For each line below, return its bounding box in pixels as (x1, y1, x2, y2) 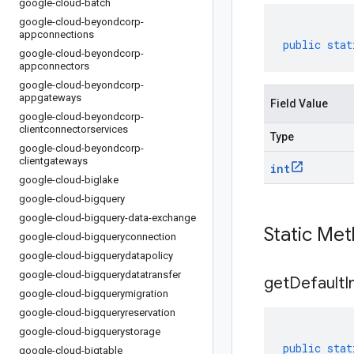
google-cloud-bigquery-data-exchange (19, 212, 196, 224)
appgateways (19, 92, 81, 104)
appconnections (19, 28, 94, 40)
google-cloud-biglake (19, 174, 119, 186)
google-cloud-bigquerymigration (19, 288, 168, 299)
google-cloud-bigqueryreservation (19, 307, 175, 318)
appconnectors (19, 60, 89, 72)
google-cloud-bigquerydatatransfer (19, 269, 181, 281)
